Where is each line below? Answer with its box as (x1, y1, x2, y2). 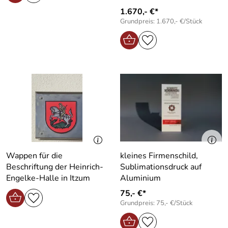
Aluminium (120, 172, 161, 184)
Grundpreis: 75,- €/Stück (120, 198, 193, 208)
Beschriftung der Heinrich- (6, 161, 103, 173)
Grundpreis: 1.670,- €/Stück (120, 16, 203, 26)
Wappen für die (6, 150, 63, 161)
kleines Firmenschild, (120, 150, 198, 161)
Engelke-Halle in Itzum (6, 172, 90, 184)
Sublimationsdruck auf (120, 161, 202, 173)
